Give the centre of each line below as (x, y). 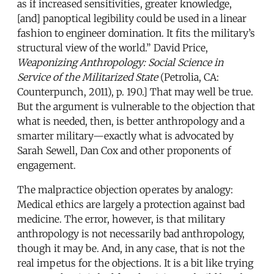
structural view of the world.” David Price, (113, 47)
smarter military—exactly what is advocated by (125, 135)
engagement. (46, 165)
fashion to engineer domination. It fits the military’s (136, 33)
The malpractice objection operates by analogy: (125, 189)
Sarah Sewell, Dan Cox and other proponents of (124, 150)
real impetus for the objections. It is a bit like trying (135, 263)
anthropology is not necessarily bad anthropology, (131, 233)
